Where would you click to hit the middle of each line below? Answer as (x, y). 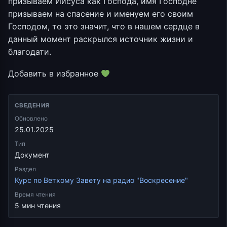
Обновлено (31, 119)
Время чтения (35, 195)
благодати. (30, 52)
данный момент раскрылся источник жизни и (101, 39)
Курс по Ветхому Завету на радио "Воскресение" (101, 180)
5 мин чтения (38, 206)
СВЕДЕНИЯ (32, 106)
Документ (32, 155)
